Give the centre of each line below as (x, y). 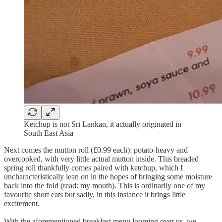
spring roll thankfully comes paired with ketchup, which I (93, 167)
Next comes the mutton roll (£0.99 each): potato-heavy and (96, 150)
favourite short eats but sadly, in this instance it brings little (95, 194)
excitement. (22, 203)
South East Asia (49, 133)
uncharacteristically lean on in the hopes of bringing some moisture (108, 176)
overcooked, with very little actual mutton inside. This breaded (101, 159)
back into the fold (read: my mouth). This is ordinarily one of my (105, 185)
